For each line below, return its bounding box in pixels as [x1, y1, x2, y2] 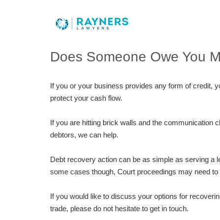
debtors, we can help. [50, 131, 120, 139]
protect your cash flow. [50, 94, 122, 102]
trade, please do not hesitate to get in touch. [50, 204, 189, 213]
